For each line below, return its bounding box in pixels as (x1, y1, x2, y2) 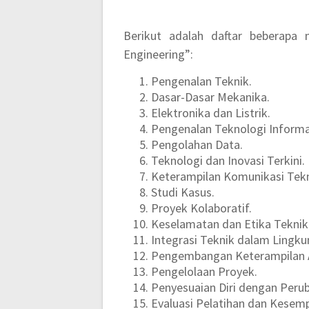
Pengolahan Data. (151, 136, 243, 152)
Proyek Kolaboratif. (151, 199, 252, 216)
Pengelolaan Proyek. (151, 263, 258, 279)
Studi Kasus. (151, 183, 215, 200)
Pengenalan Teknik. (151, 72, 252, 89)
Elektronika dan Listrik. (151, 104, 271, 121)
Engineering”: (123, 46, 194, 62)
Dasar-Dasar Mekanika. (151, 88, 270, 105)
